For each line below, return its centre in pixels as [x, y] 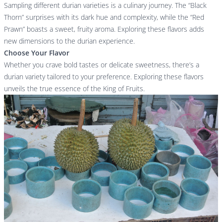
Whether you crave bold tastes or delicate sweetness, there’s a [102, 64]
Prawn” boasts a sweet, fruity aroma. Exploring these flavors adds [104, 29]
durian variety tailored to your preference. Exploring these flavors [104, 76]
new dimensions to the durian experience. [69, 41]
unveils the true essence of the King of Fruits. [74, 88]
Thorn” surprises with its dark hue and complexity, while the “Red [104, 17]
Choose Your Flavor [37, 53]
